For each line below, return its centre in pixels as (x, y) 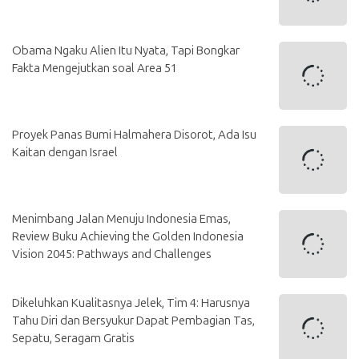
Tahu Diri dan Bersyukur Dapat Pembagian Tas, (133, 321)
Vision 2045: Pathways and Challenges (112, 254)
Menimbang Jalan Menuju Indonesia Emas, (121, 219)
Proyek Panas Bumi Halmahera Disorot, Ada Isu (134, 135)
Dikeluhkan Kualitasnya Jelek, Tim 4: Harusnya (131, 303)
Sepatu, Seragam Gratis (73, 339)
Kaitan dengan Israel (65, 153)
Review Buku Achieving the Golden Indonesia (128, 237)
